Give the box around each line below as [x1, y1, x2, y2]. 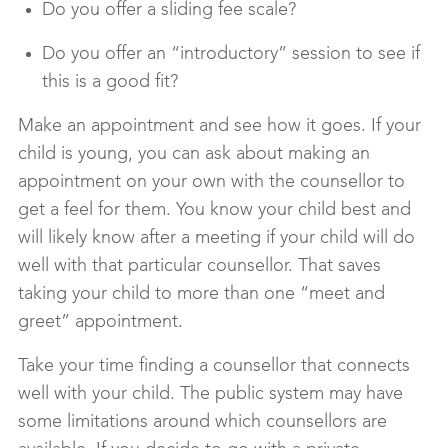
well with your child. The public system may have [18, 385, 403, 404]
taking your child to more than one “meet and [18, 285, 385, 304]
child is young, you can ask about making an [18, 145, 370, 164]
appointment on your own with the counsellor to [18, 173, 405, 192]
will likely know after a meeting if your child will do [18, 229, 415, 248]
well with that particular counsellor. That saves [18, 257, 381, 276]
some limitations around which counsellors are [18, 413, 387, 432]
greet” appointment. [18, 313, 183, 332]
